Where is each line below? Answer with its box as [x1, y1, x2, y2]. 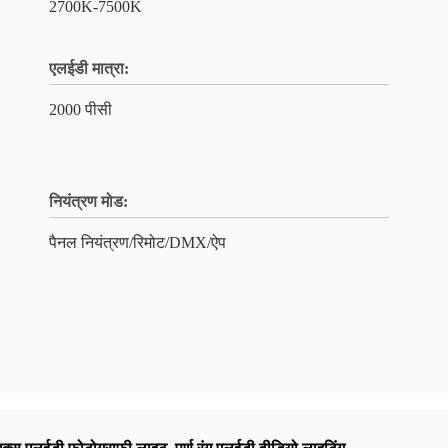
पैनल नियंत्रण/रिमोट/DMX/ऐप [49, 234, 226, 251]
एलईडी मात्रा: [49, 60, 129, 77]
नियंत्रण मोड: [49, 193, 128, 210]
